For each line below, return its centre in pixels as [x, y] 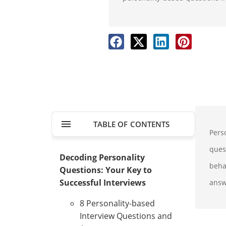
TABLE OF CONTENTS [131, 124]
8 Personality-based [117, 203]
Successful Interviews [103, 182]
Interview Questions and [126, 216]
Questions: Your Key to [106, 170]
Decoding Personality [102, 157]
